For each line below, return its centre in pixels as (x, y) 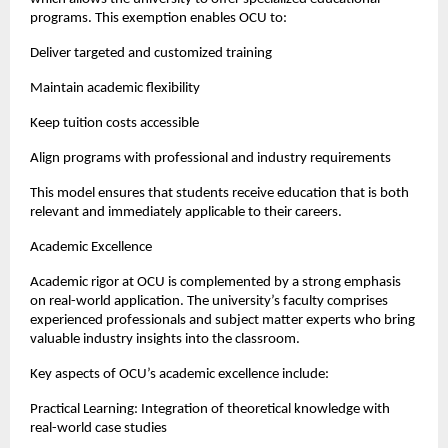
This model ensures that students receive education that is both (219, 194)
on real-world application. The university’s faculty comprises (209, 302)
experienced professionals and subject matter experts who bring (222, 321)
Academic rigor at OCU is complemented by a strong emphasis (215, 283)
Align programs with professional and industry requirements (210, 159)
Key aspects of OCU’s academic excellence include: (179, 375)
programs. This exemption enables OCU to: (158, 19)
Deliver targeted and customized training (151, 54)
